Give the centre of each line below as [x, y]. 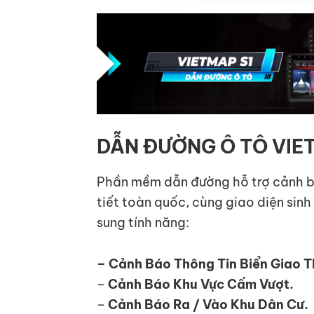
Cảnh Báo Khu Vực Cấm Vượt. [201, 284]
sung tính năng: [143, 222]
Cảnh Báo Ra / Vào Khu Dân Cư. [207, 304]
